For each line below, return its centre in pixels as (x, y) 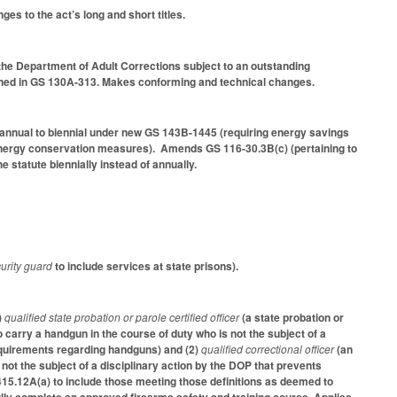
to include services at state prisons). (146, 266)
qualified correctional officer (268, 349)
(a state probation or (292, 317)
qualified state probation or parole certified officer (122, 317)
